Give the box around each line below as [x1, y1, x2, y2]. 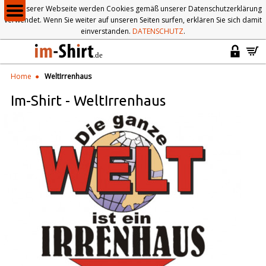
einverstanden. [81, 26, 132, 36]
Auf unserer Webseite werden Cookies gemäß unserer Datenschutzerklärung [4, 4, 262, 14]
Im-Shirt [11, 93, 62, 109]
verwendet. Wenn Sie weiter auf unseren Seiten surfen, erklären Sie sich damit [4, 15, 262, 25]
